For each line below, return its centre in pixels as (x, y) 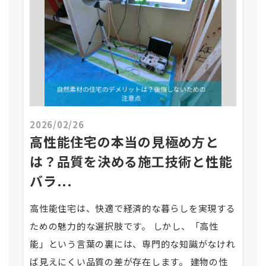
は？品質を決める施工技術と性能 (131, 161)
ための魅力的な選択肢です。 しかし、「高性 (124, 226)
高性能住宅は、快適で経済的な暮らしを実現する (133, 208)
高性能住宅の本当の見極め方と (124, 141)
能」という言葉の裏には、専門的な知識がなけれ (133, 244)
